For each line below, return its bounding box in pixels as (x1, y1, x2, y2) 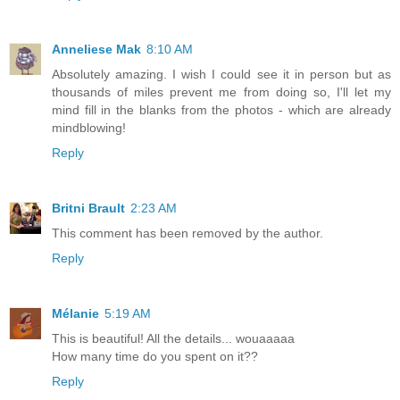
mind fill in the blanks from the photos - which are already (52, 103, 391, 118)
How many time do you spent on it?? (52, 349, 258, 364)
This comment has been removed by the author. (52, 226, 323, 241)
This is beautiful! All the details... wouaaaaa (52, 331, 295, 346)
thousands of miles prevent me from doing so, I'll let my (52, 85, 391, 100)
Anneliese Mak (52, 42, 141, 57)
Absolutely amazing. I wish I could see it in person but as (52, 67, 391, 82)
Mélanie (52, 306, 99, 321)
